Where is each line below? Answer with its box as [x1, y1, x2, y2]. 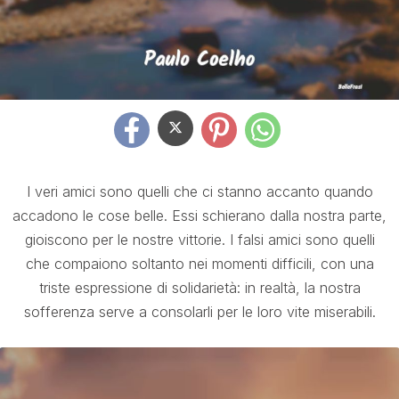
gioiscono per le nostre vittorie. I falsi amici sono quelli [24, 231, 375, 248]
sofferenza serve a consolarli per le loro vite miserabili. [23, 303, 376, 321]
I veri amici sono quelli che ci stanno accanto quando [26, 183, 373, 200]
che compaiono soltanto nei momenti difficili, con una [25, 255, 374, 273]
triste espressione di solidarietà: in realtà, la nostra [38, 279, 361, 297]
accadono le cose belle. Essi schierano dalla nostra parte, [12, 207, 387, 224]
